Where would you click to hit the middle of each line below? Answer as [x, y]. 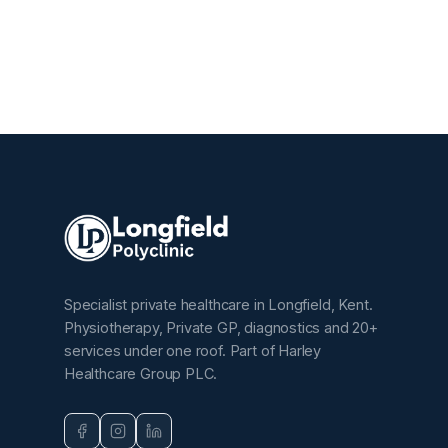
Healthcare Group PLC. [141, 373]
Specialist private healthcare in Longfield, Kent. [218, 304]
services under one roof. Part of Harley [193, 350]
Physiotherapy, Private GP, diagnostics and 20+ [221, 327]
